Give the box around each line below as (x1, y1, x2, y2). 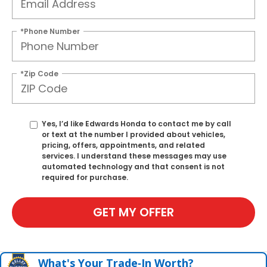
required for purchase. (42, 172, 128, 182)
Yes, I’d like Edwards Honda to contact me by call (42, 118, 231, 129)
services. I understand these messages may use (42, 150, 226, 161)
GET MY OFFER (93, 204, 174, 221)
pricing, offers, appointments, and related (42, 139, 205, 150)
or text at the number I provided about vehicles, (42, 129, 225, 139)
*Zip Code (20, 68, 58, 79)
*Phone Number (20, 26, 80, 36)
